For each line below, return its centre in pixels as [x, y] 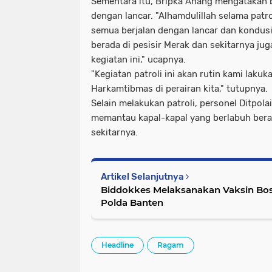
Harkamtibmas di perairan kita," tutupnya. [181, 88]
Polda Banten [132, 202]
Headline [117, 245]
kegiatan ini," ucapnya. [140, 59]
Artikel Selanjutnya [143, 176]
